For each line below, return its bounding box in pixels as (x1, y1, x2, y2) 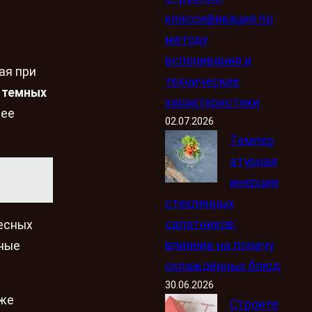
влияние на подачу (164, 237, 274, 252)
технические (164, 74, 240, 88)
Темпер (229, 133, 274, 148)
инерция (229, 175, 279, 189)
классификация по (164, 11, 273, 26)
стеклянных (164, 196, 235, 210)
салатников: (164, 217, 237, 231)
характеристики (164, 95, 260, 109)
